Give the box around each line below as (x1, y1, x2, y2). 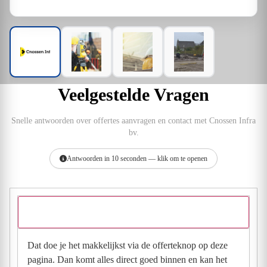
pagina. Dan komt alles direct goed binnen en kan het (27, 254, 227, 265)
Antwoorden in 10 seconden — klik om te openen (67, 154, 207, 163)
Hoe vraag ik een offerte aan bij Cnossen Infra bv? (32, 207, 216, 216)
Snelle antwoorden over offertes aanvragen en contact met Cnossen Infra (11, 116, 256, 125)
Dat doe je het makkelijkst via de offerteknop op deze (27, 240, 228, 250)
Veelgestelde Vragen (58, 85, 209, 104)
